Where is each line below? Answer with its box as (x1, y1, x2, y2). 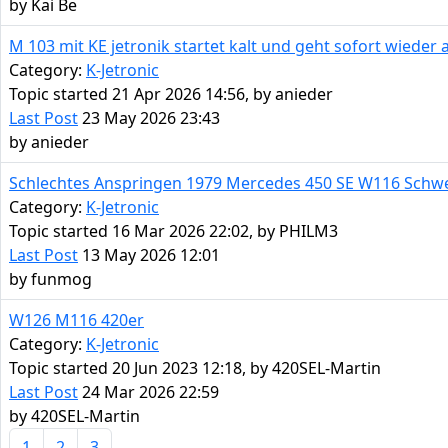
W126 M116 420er (9, 309, 144, 332)
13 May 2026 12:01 (78, 244, 220, 267)
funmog (31, 268, 92, 291)
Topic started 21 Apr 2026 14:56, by (9, 83, 275, 106)
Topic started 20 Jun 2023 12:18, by (9, 357, 272, 380)
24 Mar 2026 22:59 (78, 381, 219, 404)
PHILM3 (279, 220, 338, 243)
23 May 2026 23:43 (78, 107, 220, 130)
